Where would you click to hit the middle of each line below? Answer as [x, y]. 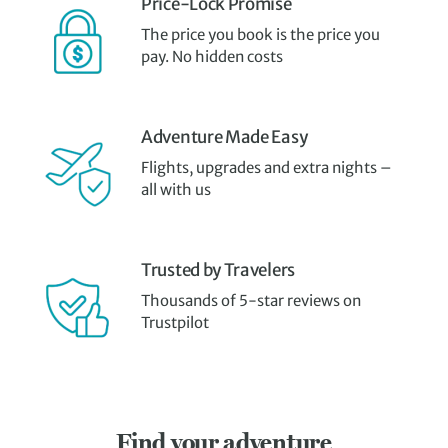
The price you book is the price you [260, 34]
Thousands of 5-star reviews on [251, 300]
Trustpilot [175, 322]
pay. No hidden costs [212, 56]
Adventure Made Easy [224, 137]
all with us [176, 189]
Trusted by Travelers [218, 270]
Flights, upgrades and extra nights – [266, 167]
